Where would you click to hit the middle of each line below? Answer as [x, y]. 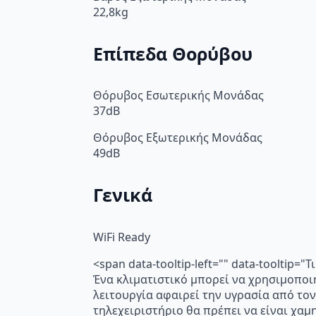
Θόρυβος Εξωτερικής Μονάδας [178, 138]
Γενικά [123, 195]
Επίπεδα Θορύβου [173, 53]
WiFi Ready [122, 237]
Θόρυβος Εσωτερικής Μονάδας [178, 96]
